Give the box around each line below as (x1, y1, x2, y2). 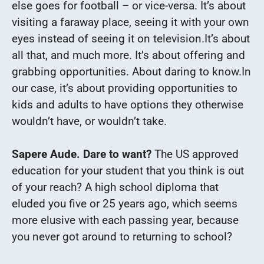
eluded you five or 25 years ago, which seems (12, 197, 237, 210)
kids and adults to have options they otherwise (12, 97, 243, 111)
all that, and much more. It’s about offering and (12, 48, 245, 62)
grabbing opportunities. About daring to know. (12, 64, 242, 78)
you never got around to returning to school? (12, 230, 232, 243)
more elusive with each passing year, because (12, 213, 239, 227)
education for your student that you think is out (12, 164, 244, 177)
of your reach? (12, 180, 85, 194)
